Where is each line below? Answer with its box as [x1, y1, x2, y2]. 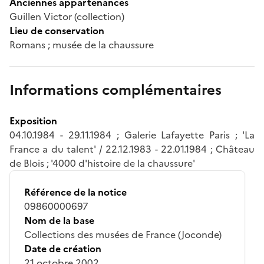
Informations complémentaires [9, 79, 222, 101]
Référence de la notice [24, 184, 127, 199]
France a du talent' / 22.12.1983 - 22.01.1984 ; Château [9, 141, 255, 156]
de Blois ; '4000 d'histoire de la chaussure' [9, 156, 195, 170]
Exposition [9, 113, 57, 128]
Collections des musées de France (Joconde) [24, 227, 222, 242]
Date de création [24, 241, 101, 256]
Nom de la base [24, 213, 94, 227]
